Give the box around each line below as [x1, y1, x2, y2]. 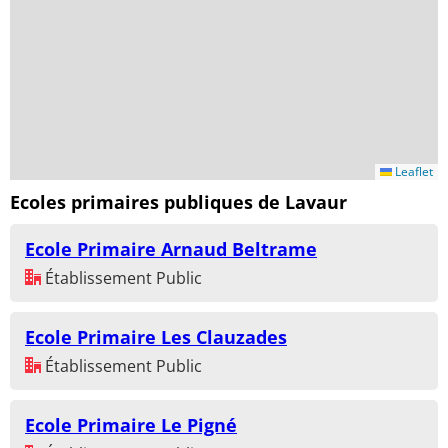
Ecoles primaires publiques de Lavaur [10, 190, 347, 215]
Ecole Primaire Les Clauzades [25, 324, 287, 349]
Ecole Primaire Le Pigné [25, 412, 237, 437]
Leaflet [392, 163, 433, 181]
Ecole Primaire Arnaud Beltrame [25, 236, 317, 261]
